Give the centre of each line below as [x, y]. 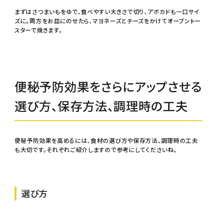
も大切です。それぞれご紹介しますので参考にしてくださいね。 [96, 150]
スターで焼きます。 [39, 30]
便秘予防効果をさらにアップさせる [108, 86]
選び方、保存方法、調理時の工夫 [101, 106]
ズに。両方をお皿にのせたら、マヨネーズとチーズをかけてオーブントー [108, 21]
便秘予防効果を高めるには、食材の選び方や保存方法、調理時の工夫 [106, 140]
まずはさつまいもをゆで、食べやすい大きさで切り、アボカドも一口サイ [107, 12]
